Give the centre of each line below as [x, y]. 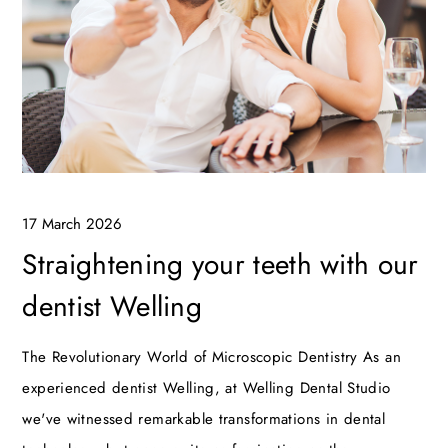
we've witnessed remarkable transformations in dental [204, 419]
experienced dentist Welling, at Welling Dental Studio [206, 388]
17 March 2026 [72, 224]
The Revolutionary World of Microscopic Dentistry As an [211, 357]
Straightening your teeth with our [220, 265]
